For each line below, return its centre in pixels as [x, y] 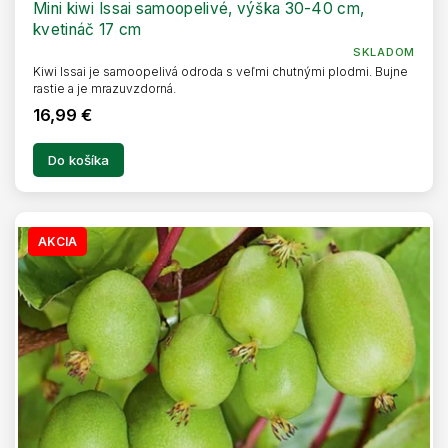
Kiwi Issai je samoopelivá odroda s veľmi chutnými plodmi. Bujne [220, 71]
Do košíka [78, 159]
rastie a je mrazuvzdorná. [106, 88]
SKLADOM [384, 51]
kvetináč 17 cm [87, 29]
